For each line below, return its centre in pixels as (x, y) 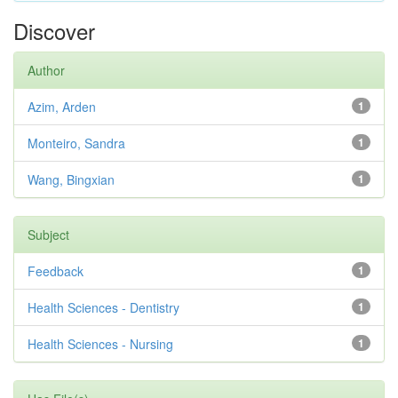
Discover (54, 31)
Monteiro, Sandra (76, 143)
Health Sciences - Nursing (100, 344)
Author (46, 70)
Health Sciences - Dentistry (103, 307)
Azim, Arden (62, 107)
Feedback (56, 271)
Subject (48, 235)
